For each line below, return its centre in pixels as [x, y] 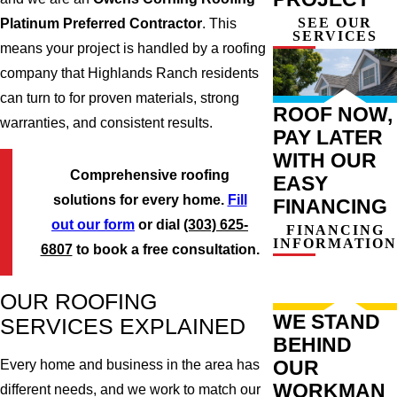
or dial [159, 224]
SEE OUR [335, 22]
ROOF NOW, [333, 114]
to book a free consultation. [166, 249]
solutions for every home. [140, 199]
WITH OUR [325, 160]
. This [219, 23]
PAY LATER [328, 137]
